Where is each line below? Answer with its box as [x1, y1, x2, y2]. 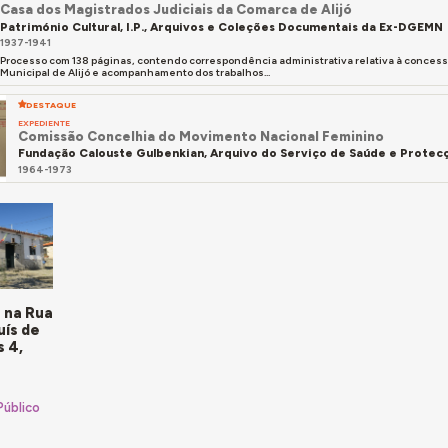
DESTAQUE [26, 100, 77, 111]
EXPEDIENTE [18, 117, 71, 128]
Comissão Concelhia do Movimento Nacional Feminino [18, 127, 385, 144]
